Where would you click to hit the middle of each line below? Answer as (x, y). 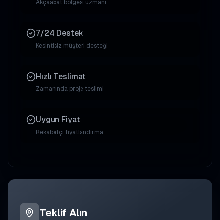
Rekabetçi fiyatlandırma (69, 132)
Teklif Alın (63, 213)
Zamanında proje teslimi (70, 89)
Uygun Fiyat (58, 120)
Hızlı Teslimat (61, 76)
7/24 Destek (60, 33)
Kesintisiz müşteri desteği (72, 46)
